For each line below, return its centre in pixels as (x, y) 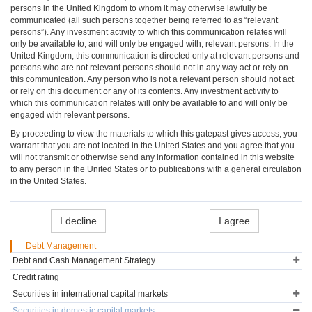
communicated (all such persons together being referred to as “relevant (144, 20)
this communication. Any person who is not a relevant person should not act (152, 79)
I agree (234, 221)
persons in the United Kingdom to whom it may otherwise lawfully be (139, 8)
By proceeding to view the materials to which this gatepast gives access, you (154, 134)
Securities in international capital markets (90, 294)
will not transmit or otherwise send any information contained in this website (153, 157)
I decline (78, 221)
